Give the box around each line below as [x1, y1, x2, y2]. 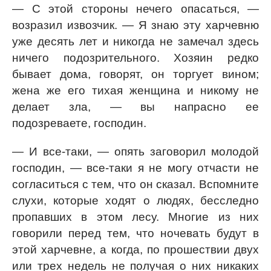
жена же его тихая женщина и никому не [12, 84, 259, 97]
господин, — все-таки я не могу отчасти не [12, 162, 259, 174]
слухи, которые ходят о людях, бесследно [12, 194, 259, 207]
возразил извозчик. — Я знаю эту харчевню [12, 19, 259, 31]
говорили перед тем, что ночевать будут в [12, 227, 259, 240]
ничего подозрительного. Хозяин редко [12, 51, 259, 64]
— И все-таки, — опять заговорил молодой [12, 145, 259, 158]
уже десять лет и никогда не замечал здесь [12, 35, 259, 48]
